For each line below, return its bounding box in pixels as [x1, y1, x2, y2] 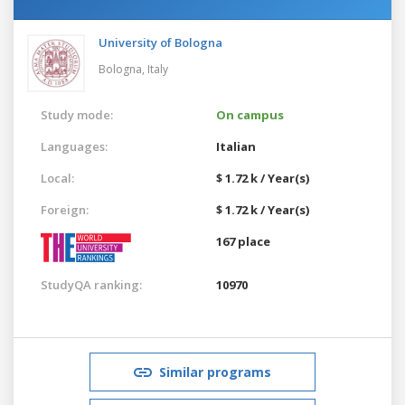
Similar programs [159, 363, 271, 381]
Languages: [41, 137, 108, 155]
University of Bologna [99, 33, 222, 51]
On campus [216, 106, 284, 123]
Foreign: [41, 201, 89, 218]
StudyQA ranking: [41, 276, 142, 293]
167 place [216, 232, 270, 250]
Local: [41, 169, 74, 186]
